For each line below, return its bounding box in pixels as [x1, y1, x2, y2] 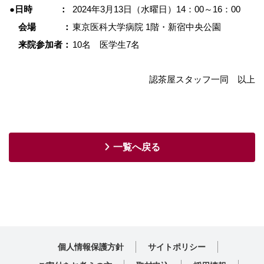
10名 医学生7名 [72, 39, 140, 49]
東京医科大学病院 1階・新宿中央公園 [72, 21, 221, 32]
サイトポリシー [148, 242, 206, 252]
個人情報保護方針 [58, 242, 124, 252]
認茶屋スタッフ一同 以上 [149, 74, 255, 84]
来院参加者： [9, 39, 71, 49]
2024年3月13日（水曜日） [72, 4, 176, 14]
